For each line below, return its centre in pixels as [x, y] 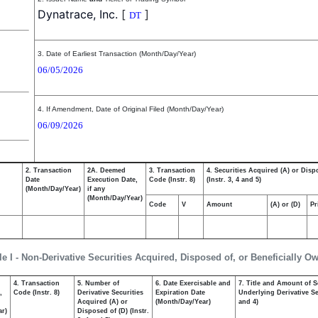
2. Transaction [49, 170]
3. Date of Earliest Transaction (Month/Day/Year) [117, 54]
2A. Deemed [106, 170]
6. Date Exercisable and [193, 283]
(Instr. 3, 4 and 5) [234, 180]
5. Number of [98, 283]
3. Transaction [172, 170]
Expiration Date [180, 292]
